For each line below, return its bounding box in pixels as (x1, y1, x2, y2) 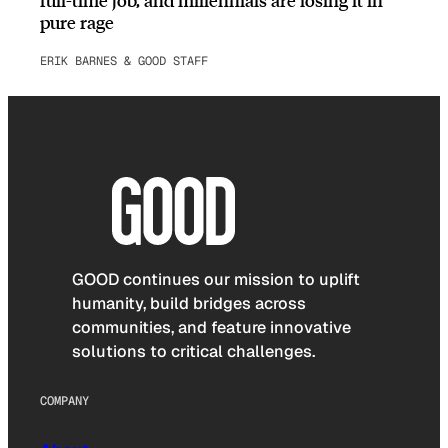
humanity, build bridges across (72, 292, 306, 314)
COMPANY (40, 393, 89, 410)
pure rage (40, 10, 114, 34)
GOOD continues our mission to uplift (72, 268, 360, 290)
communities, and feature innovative (72, 316, 351, 338)
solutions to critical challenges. (72, 340, 315, 362)
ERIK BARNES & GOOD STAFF (40, 53, 208, 70)
